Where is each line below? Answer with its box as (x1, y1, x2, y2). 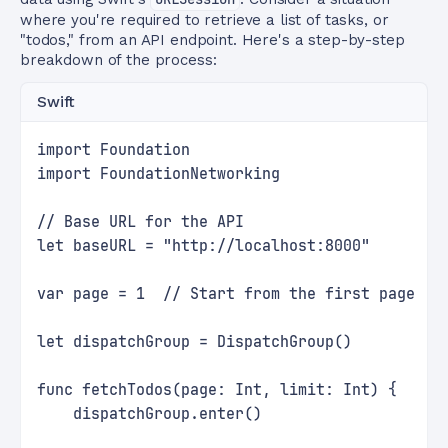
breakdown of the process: (20, 51, 217, 69)
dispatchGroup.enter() (37, 404, 262, 424)
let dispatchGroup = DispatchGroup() (37, 332, 352, 352)
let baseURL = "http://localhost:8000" (37, 236, 370, 256)
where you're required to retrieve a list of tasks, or (20, 11, 389, 29)
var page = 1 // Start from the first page (37, 284, 415, 304)
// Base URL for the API (37, 212, 244, 232)
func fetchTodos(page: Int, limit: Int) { (37, 380, 397, 400)
